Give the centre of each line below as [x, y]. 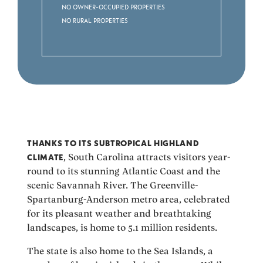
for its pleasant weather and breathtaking [119, 214]
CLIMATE [45, 157]
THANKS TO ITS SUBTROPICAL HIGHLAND [113, 143]
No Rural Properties [95, 20]
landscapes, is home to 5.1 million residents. [122, 228]
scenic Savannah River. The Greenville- [113, 186]
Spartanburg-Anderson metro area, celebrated [129, 200]
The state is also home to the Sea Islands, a [120, 251]
